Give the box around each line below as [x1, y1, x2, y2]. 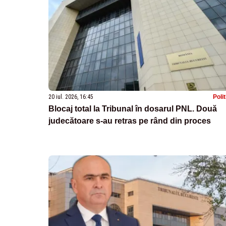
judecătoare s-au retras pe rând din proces [48, 116, 211, 125]
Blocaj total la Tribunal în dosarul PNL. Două [48, 104, 217, 113]
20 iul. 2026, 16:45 [48, 93, 93, 100]
